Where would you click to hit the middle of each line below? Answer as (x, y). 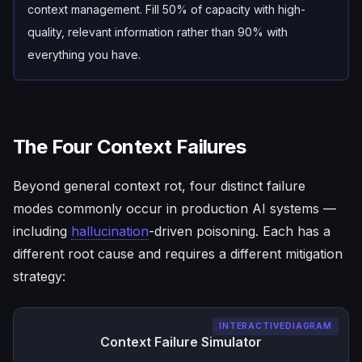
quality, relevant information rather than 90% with (158, 32)
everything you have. (84, 55)
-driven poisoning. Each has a (240, 231)
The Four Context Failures (129, 147)
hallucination (110, 231)
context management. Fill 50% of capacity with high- (166, 9)
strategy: (39, 276)
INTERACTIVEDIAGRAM (276, 326)
